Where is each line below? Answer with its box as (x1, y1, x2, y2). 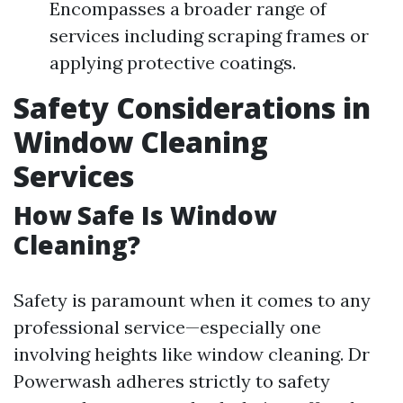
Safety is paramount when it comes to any (13, 289, 371, 311)
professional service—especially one (13, 316, 321, 338)
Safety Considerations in (13, 88, 371, 127)
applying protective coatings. (49, 51, 296, 74)
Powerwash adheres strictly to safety (13, 370, 330, 392)
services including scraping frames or (49, 24, 369, 47)
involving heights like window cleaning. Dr (13, 343, 370, 365)
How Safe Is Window (13, 198, 276, 232)
